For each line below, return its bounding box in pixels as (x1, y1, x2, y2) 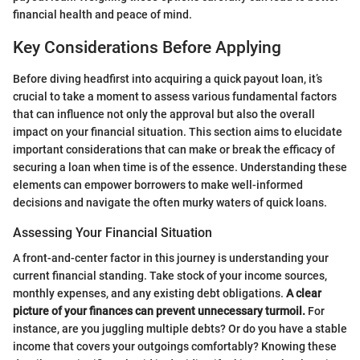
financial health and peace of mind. (13, 8, 192, 21)
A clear (286, 286, 321, 300)
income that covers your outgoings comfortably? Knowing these (13, 339, 337, 353)
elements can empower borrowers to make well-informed (13, 178, 303, 191)
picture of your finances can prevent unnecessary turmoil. (13, 304, 305, 317)
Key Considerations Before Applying (13, 38, 281, 57)
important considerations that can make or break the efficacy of (13, 142, 335, 156)
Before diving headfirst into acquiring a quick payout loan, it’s (13, 72, 322, 85)
